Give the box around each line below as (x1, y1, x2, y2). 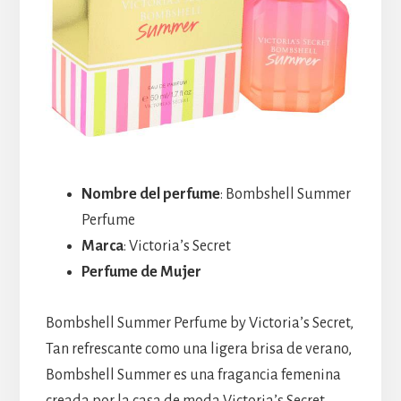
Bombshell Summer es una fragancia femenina (45, 367, 341, 384)
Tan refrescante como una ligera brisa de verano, (45, 341, 352, 358)
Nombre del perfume (81, 186, 220, 203)
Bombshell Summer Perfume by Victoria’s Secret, (45, 315, 354, 332)
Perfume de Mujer (81, 264, 201, 281)
